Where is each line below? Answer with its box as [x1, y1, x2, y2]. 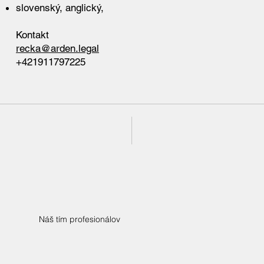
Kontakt [16, 29, 49, 41]
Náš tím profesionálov [39, 214, 121, 224]
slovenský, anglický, [16, 2, 104, 14]
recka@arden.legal [16, 42, 100, 55]
